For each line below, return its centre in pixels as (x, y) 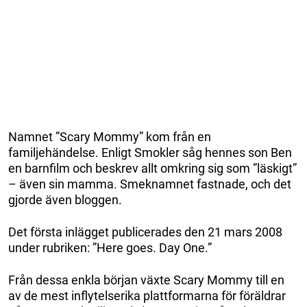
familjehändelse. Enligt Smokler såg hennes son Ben (150, 152)
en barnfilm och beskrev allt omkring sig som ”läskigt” (152, 168)
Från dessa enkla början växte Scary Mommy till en (146, 280)
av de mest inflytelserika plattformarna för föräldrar (147, 295)
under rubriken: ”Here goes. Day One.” (110, 247)
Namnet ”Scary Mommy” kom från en (110, 136)
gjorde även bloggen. (65, 199)
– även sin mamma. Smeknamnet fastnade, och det (150, 184)
